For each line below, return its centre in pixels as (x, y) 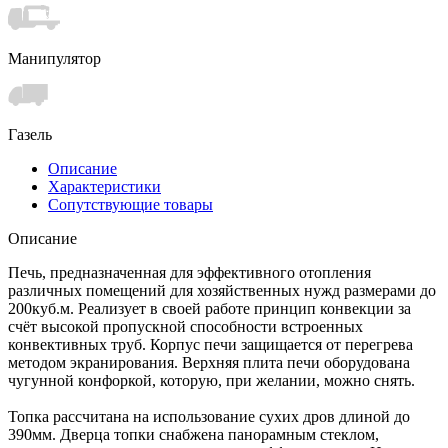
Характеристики (104, 186)
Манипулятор (54, 58)
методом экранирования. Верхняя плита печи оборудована (209, 362)
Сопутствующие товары (130, 204)
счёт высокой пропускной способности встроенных (185, 326)
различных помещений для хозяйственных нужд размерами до (222, 290)
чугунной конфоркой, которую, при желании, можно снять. (211, 380)
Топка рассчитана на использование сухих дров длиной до (209, 416)
